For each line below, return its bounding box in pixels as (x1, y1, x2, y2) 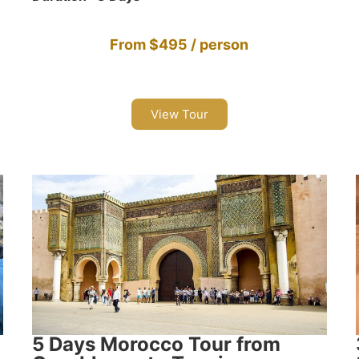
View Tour (150, 106, 208, 122)
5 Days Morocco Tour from (31, 332, 280, 356)
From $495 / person (110, 35, 249, 53)
